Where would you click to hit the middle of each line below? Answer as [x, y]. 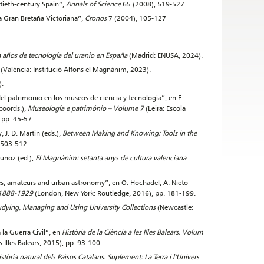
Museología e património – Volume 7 [86, 108]
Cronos [96, 18]
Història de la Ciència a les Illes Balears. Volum [133, 232]
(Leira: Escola [165, 108]
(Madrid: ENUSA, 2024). [166, 55]
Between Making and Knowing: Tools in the [130, 133]
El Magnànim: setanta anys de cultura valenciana [111, 158]
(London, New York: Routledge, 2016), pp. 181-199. [114, 193]
